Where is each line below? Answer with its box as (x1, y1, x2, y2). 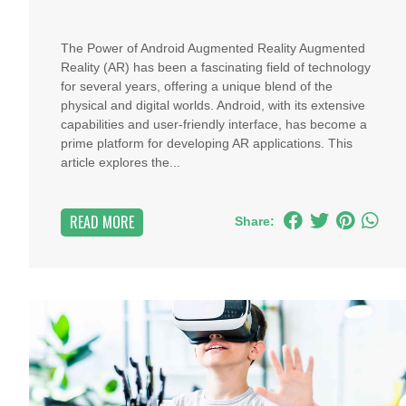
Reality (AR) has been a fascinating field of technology (61, 60, 371, 74)
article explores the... (61, 155, 180, 169)
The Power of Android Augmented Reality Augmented (61, 41, 365, 55)
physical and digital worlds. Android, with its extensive (61, 98, 365, 112)
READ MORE (70, 211, 134, 233)
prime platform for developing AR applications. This (61, 136, 353, 150)
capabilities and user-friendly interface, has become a (61, 117, 367, 131)
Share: (234, 214, 275, 228)
